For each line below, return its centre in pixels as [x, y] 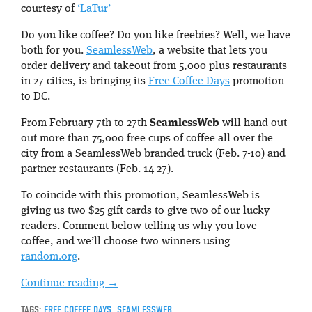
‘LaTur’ [94, 9]
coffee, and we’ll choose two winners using [125, 241]
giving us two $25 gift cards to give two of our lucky [145, 211]
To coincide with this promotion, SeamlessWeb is [140, 195]
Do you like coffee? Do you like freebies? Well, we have [156, 35]
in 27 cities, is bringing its [85, 81]
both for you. [54, 50]
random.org [49, 257]
